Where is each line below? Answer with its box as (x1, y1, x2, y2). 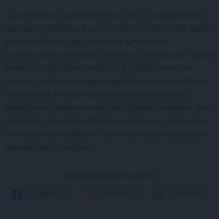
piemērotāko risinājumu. (5, 142, 96, 153)
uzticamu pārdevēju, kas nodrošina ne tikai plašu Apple (5, 23, 210, 34)
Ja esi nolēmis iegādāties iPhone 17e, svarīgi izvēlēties (5, 10, 205, 21)
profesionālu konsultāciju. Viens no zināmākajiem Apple (5, 49, 214, 61)
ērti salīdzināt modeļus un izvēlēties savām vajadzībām (5, 129, 207, 140)
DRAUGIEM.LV (102, 190, 133, 197)
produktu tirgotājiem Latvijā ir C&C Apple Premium (5, 63, 193, 74)
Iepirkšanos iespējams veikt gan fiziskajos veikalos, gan (5, 102, 210, 113)
